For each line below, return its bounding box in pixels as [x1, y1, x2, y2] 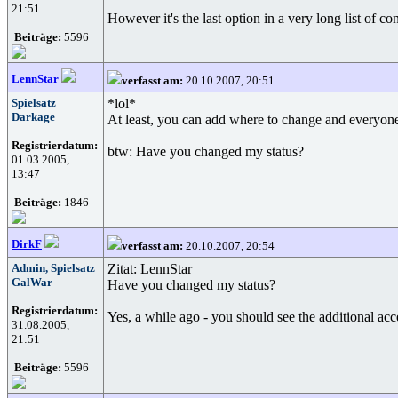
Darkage [12, 110, 55, 123]
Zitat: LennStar [107, 261, 192, 276]
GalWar [12, 275, 52, 289]
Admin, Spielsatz [12, 261, 95, 275]
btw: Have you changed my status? [107, 144, 304, 159]
